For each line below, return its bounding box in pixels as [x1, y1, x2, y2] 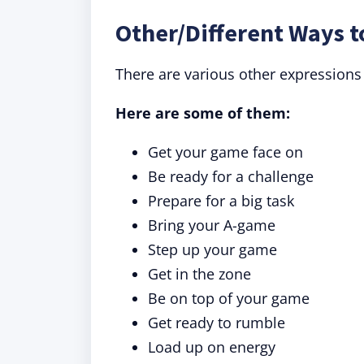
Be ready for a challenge [148, 167, 314, 186]
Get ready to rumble [148, 313, 285, 332]
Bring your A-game [148, 215, 275, 235]
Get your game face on [148, 142, 303, 162]
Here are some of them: [115, 103, 290, 123]
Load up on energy [148, 337, 275, 357]
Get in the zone [148, 264, 251, 284]
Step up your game [148, 240, 277, 259]
